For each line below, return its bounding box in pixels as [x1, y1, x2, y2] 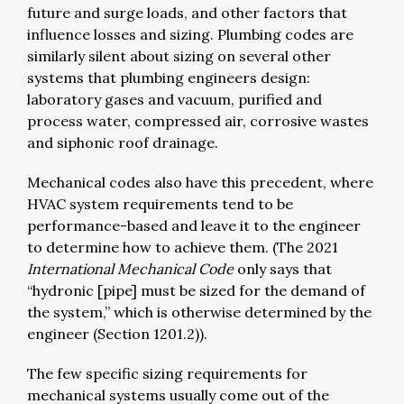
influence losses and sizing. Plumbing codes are [27, 24, 353, 43]
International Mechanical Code [27, 259, 234, 278]
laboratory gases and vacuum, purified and [27, 89, 322, 108]
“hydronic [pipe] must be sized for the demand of [27, 280, 365, 299]
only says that [234, 259, 332, 278]
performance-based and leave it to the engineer [27, 216, 361, 234]
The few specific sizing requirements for [27, 363, 308, 382]
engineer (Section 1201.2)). [27, 324, 211, 343]
